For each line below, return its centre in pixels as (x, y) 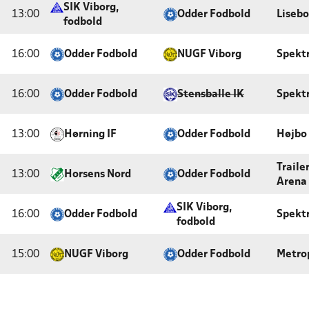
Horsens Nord (98, 175)
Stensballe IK (211, 94)
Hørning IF (90, 134)
